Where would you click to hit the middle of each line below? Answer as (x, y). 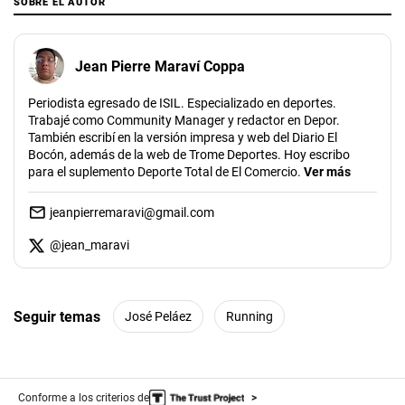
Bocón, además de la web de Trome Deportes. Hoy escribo (189, 155)
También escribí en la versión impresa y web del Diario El (183, 137)
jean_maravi (95, 245)
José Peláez (158, 316)
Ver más (327, 172)
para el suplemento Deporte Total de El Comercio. (165, 172)
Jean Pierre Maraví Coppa (160, 66)
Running (250, 316)
